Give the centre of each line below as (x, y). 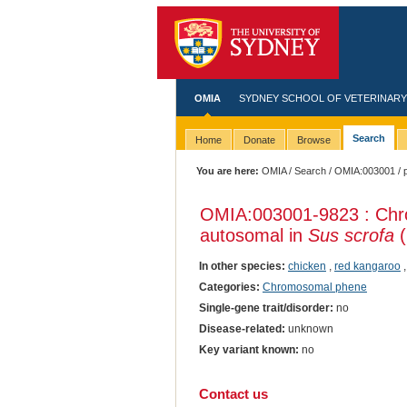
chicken (307, 266)
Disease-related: (242, 328)
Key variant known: (248, 349)
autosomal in (253, 235)
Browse (313, 140)
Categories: (229, 287)
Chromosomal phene (314, 287)
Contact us (233, 393)
